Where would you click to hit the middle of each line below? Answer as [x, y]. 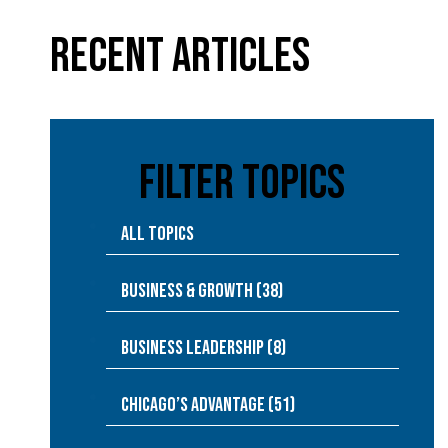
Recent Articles [180, 56]
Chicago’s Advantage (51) [208, 405]
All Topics [157, 234]
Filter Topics [242, 183]
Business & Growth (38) [202, 291]
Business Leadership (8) [203, 348]
